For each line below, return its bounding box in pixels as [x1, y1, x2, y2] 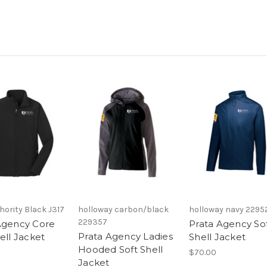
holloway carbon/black [78, 204, 169, 215]
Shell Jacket [189, 231, 246, 243]
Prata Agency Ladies [78, 231, 173, 243]
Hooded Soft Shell [78, 244, 163, 256]
